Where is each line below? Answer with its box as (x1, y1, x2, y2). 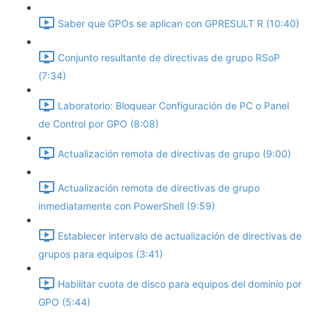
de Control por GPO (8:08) (38, 118, 159, 130)
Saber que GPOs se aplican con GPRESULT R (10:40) (58, 17, 299, 30)
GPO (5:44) (38, 296, 91, 308)
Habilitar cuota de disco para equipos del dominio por (58, 278, 302, 290)
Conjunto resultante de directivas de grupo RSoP (58, 52, 280, 64)
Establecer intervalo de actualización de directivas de (58, 230, 302, 242)
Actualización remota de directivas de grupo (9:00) (58, 148, 291, 160)
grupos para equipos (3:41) (38, 248, 163, 260)
